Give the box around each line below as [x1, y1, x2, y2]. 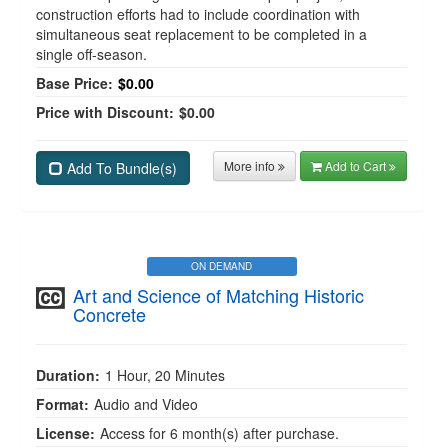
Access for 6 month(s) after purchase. [100, 423, 339, 443]
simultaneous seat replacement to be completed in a [36, 24, 367, 44]
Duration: [36, 365, 100, 385]
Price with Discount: [36, 102, 174, 122]
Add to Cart [325, 157, 389, 174]
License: [36, 423, 95, 443]
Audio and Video [94, 394, 198, 414]
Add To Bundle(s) [67, 158, 177, 178]
